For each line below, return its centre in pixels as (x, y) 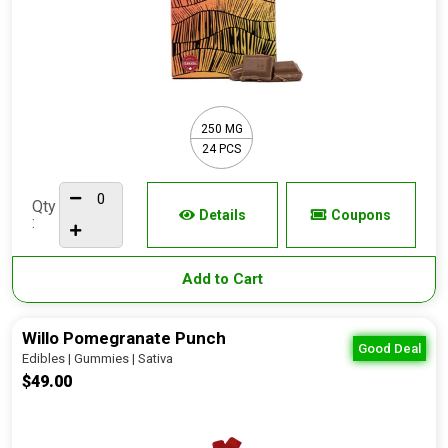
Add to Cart (224, 279)
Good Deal (389, 348)
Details (222, 215)
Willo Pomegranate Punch (124, 338)
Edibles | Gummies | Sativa (97, 358)
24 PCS (221, 148)
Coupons (360, 215)
